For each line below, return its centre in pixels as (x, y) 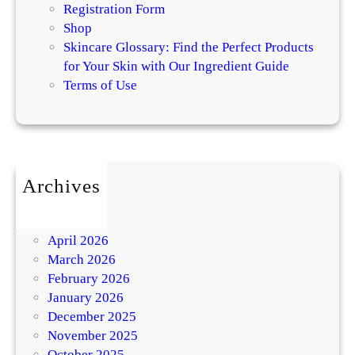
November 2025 (93, 335)
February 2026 (89, 278)
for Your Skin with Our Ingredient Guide (176, 66)
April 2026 (78, 240)
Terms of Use (100, 85)
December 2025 (92, 316)
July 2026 (75, 202)
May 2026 (76, 221)
